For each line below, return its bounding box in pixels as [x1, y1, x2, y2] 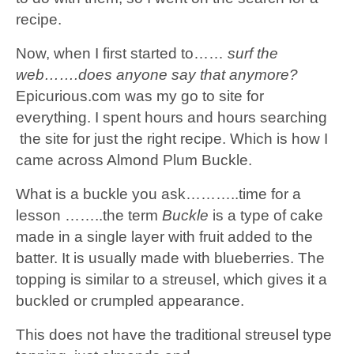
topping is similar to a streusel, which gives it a [16, 270, 327, 288]
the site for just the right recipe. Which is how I [16, 130, 328, 147]
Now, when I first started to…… [16, 44, 228, 62]
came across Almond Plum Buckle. [16, 151, 252, 168]
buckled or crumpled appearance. [16, 292, 244, 309]
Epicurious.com [16, 87, 121, 104]
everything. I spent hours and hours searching [16, 108, 327, 126]
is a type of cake [209, 206, 323, 224]
